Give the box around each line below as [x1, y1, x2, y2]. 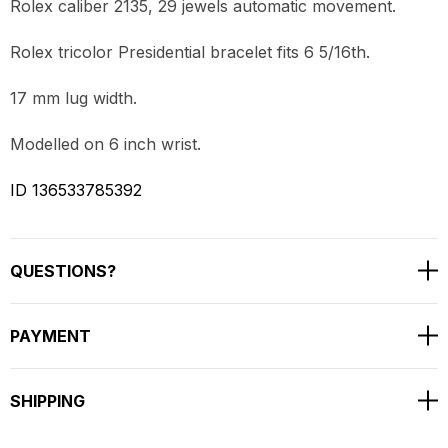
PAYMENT [10, 325, 91, 346]
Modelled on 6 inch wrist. [10, 133, 201, 154]
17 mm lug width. [10, 87, 137, 108]
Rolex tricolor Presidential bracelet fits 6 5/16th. [10, 41, 370, 62]
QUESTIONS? [10, 260, 116, 281]
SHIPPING [10, 390, 85, 411]
